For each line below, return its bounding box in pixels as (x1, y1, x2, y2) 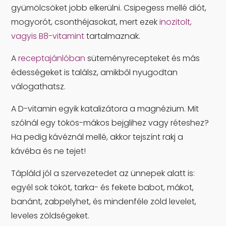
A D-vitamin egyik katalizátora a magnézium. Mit (11, 103, 199, 115)
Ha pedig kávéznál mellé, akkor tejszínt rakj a (11, 131, 184, 143)
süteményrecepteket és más (85, 52, 200, 65)
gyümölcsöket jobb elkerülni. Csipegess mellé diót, (11, 2, 207, 14)
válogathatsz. (11, 81, 66, 93)
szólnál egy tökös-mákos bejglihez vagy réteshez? (11, 117, 209, 129)
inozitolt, (159, 16, 192, 28)
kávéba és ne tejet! (11, 145, 88, 157)
